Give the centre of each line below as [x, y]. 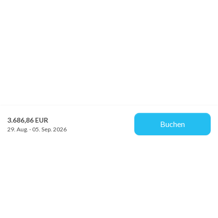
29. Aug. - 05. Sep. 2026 [37, 129]
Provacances [32, 207]
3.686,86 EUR [28, 120]
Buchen [173, 124]
